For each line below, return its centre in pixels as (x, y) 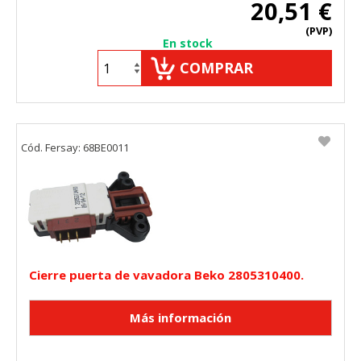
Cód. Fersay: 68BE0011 (75, 148)
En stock (188, 44)
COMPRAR (216, 68)
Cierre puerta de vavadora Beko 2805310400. (166, 275)
